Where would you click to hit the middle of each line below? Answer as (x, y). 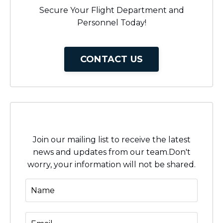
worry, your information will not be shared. (111, 165)
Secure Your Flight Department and (111, 10)
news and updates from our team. (101, 152)
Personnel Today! (111, 23)
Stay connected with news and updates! (111, 124)
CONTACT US (111, 59)
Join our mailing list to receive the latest (111, 140)
